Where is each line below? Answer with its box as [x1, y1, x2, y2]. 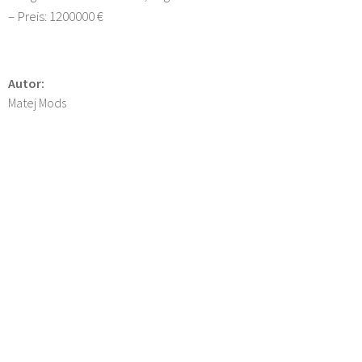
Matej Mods [8, 94, 66, 111]
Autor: [8, 74, 44, 91]
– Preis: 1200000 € [8, 6, 103, 25]
